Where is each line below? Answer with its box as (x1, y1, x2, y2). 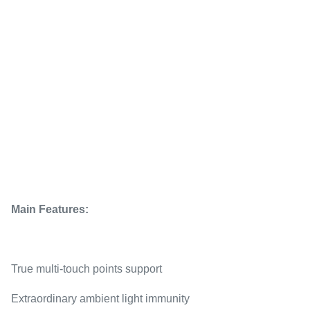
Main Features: (11, 203, 89, 215)
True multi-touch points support (11, 263, 162, 275)
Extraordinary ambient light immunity (11, 293, 190, 304)
